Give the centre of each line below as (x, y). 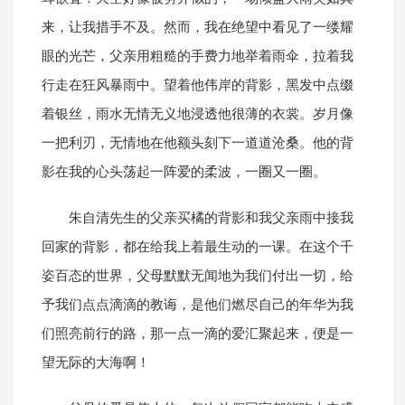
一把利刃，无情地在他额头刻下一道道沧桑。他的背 (197, 143)
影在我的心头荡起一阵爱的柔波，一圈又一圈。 (184, 172)
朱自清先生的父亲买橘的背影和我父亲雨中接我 (211, 218)
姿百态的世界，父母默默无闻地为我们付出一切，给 (197, 276)
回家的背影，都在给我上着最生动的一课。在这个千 (197, 247)
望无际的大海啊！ (95, 363)
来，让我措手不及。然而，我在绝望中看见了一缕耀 (197, 28)
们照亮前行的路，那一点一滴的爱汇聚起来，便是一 (197, 334)
